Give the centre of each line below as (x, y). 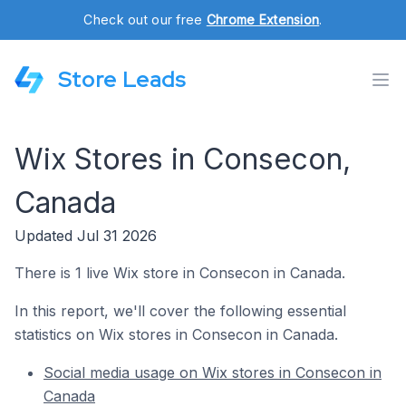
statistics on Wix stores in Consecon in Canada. (176, 334)
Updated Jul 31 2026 (86, 236)
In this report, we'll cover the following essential (180, 311)
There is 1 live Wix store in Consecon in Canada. (180, 273)
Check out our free (145, 19)
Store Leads (122, 79)
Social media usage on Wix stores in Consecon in (213, 372)
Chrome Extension (263, 19)
